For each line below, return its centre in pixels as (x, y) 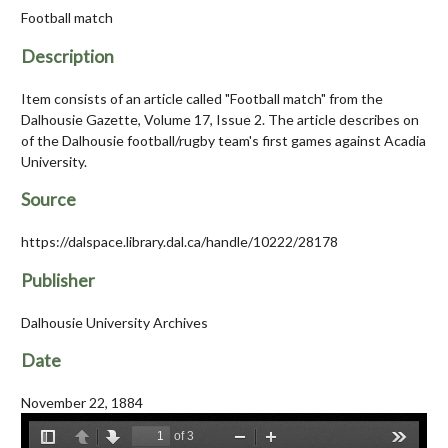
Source (48, 200)
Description (67, 56)
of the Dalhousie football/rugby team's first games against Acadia (223, 140)
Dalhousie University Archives (114, 322)
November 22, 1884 (82, 403)
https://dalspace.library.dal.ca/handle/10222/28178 (179, 242)
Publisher (58, 280)
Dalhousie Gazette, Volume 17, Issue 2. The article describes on (220, 119)
